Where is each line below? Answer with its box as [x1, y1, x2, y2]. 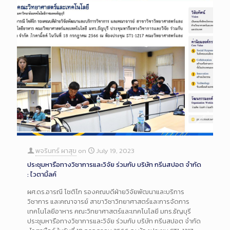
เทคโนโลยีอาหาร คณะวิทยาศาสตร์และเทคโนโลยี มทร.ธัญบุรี [27, 206, 191, 216]
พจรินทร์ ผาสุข [35, 145, 76, 156]
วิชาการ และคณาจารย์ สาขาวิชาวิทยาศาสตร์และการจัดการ [27, 196, 189, 206]
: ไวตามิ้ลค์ [27, 169, 56, 179]
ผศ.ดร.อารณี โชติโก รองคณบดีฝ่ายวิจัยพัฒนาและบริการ [27, 186, 184, 197]
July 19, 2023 [96, 145, 135, 156]
